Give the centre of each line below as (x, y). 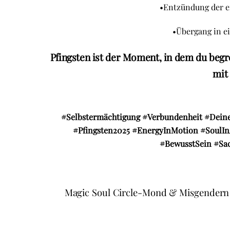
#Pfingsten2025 (101, 130)
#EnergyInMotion (165, 130)
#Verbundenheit (173, 117)
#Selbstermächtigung (100, 117)
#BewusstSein (186, 144)
